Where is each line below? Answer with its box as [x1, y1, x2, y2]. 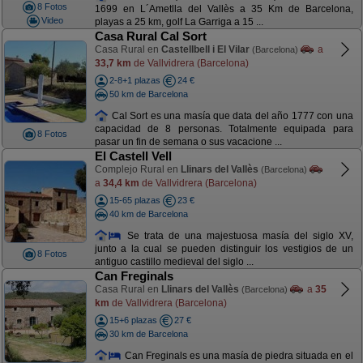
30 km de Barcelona [109, 328, 188, 339]
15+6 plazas [109, 315, 157, 325]
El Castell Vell [94, 149, 172, 163]
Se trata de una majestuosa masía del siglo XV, [122, 229, 353, 241]
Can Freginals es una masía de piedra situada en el [122, 349, 353, 361]
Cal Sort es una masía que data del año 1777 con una [109, 109, 353, 122]
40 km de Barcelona [109, 208, 188, 219]
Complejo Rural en [94, 164, 181, 175]
